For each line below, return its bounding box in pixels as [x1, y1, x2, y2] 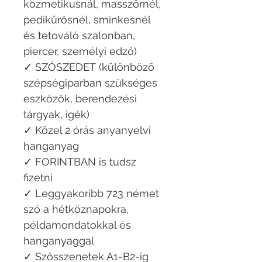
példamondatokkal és [23, 219, 131, 232]
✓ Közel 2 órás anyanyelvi [23, 124, 151, 137]
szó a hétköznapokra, [23, 203, 129, 216]
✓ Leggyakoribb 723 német [23, 187, 159, 200]
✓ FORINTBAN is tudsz [23, 156, 136, 168]
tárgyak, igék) [23, 108, 89, 121]
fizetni [23, 171, 53, 184]
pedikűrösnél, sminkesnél [23, 13, 150, 26]
